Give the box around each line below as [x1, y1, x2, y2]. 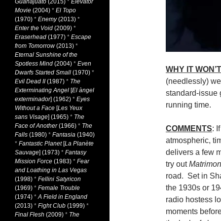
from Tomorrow [15, 42, 55, 49]
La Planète [65, 140, 94, 147]
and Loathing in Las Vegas [15, 167, 87, 174]
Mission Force [15, 158, 52, 165]
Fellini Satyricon [38, 176, 81, 183]
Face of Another [15, 122, 57, 129]
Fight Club [38, 202, 66, 209]
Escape [71, 34, 91, 40]
